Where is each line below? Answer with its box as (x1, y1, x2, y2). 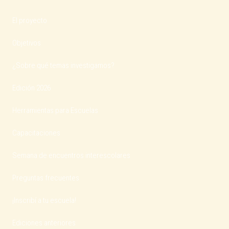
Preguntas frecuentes (12, 173, 79, 182)
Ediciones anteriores (12, 218, 76, 227)
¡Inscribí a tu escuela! (12, 196, 76, 205)
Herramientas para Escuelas (12, 106, 98, 115)
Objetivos (12, 38, 41, 48)
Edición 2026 (12, 83, 51, 93)
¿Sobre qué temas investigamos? (12, 61, 114, 70)
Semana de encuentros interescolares (12, 151, 130, 160)
